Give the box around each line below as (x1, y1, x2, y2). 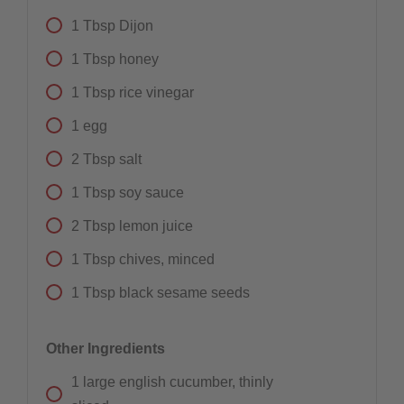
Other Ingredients (45, 340, 165, 356)
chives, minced (118, 251, 215, 267)
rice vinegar (118, 84, 194, 100)
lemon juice (118, 217, 193, 234)
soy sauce (118, 184, 184, 200)
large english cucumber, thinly (82, 373, 273, 390)
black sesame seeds (118, 284, 250, 300)
